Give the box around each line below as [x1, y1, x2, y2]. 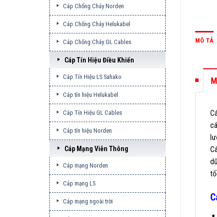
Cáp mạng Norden [62, 162, 108, 169]
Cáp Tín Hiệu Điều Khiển [64, 56, 135, 64]
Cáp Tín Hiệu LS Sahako [62, 73, 122, 80]
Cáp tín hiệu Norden [62, 127, 112, 134]
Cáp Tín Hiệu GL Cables [62, 109, 122, 116]
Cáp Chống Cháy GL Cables [62, 38, 131, 46]
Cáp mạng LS [62, 180, 95, 187]
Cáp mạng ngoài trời [62, 198, 113, 205]
